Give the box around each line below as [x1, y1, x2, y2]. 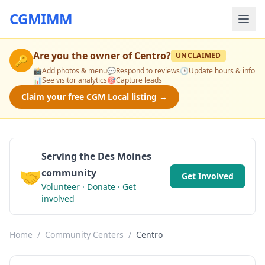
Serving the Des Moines [41, 150, 151, 163]
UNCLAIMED [176, 50, 221, 60]
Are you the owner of [33, 49, 134, 62]
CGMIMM [9, 9, 73, 28]
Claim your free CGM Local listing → [21, 91, 167, 102]
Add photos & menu [42, 66, 107, 76]
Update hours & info [189, 66, 255, 76]
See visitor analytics [42, 75, 107, 85]
